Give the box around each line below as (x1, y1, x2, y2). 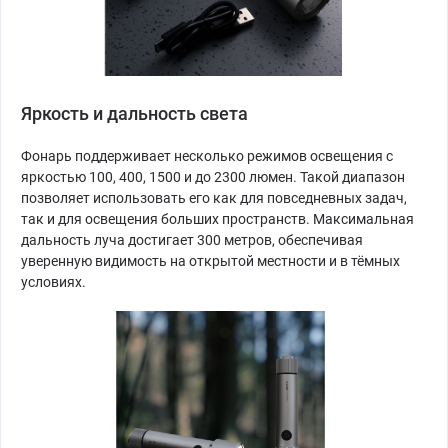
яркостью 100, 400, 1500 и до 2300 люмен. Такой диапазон (21, 169, 405, 186)
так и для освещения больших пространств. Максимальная (21, 211, 414, 228)
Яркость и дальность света (21, 103, 248, 125)
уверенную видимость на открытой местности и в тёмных (21, 253, 400, 270)
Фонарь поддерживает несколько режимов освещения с (21, 148, 393, 165)
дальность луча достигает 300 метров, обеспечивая (21, 232, 363, 249)
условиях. (21, 274, 86, 291)
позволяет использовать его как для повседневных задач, (21, 190, 407, 207)
